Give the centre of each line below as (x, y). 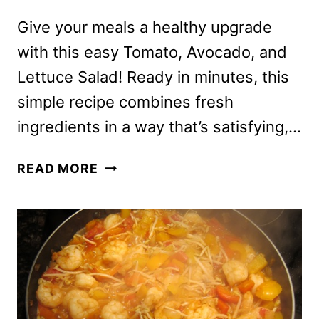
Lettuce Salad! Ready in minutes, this (153, 77)
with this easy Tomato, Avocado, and (152, 52)
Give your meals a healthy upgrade (145, 27)
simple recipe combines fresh (125, 102)
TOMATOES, (137, 224)
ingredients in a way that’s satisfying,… (159, 127)
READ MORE (58, 169)
